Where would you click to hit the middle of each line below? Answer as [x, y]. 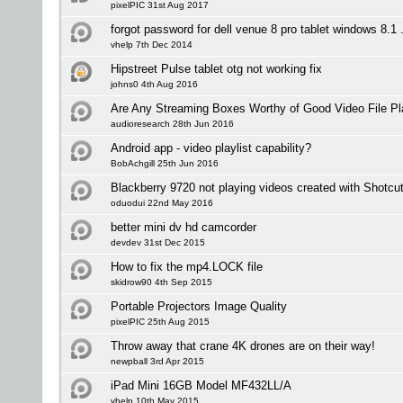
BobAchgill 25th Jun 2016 [165, 163]
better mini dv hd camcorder [184, 227]
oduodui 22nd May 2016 [162, 203]
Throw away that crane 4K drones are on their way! [243, 346]
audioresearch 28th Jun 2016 [172, 124]
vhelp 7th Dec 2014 [152, 45]
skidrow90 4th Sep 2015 [161, 282]
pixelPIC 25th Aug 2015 [160, 322]
